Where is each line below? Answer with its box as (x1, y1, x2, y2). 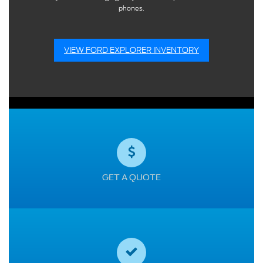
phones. (119, 3, 144, 13)
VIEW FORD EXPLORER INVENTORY (64, 44, 199, 56)
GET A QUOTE (102, 172, 161, 182)
